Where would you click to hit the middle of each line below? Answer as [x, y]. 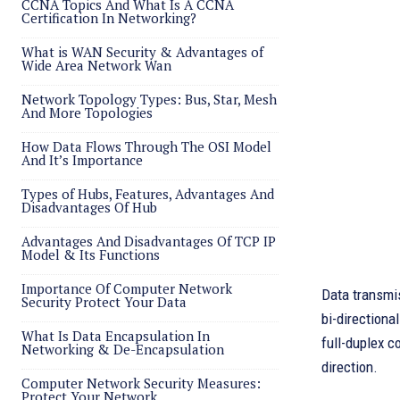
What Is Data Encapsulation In [116, 336]
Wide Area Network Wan [96, 65]
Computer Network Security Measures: [141, 383]
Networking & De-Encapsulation [123, 349]
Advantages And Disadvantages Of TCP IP [149, 241]
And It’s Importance [82, 160]
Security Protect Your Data [104, 302]
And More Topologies [87, 112]
